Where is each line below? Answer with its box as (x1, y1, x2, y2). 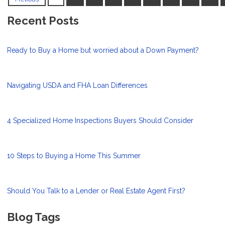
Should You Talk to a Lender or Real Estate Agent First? (7, 187, 185, 195)
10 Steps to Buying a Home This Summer (7, 152, 141, 160)
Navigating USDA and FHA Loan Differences (7, 81, 148, 90)
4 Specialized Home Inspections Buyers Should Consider (7, 117, 193, 125)
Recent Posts (7, 14, 79, 28)
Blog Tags (7, 210, 60, 224)
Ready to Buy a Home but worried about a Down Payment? (7, 46, 199, 55)
